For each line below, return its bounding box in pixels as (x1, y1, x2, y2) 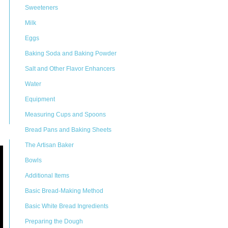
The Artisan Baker (25, 141, 74, 149)
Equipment (25, 96, 55, 103)
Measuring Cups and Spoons (25, 111, 106, 118)
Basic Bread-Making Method (25, 187, 103, 194)
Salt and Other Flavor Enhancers (25, 65, 115, 72)
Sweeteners (25, 4, 58, 11)
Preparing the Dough (25, 218, 83, 225)
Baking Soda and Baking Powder (25, 50, 117, 57)
